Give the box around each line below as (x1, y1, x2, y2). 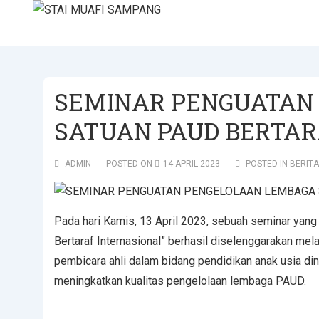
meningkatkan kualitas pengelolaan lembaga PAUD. (54, 274, 306, 288)
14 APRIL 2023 (163, 159, 220, 169)
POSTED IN (244, 159, 290, 169)
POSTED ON (106, 159, 155, 169)
